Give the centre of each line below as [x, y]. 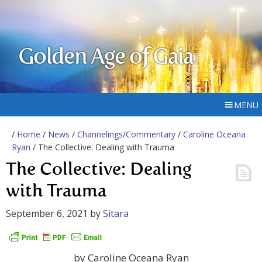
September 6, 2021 [47, 213]
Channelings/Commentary [126, 134]
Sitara [116, 213]
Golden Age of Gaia [106, 58]
